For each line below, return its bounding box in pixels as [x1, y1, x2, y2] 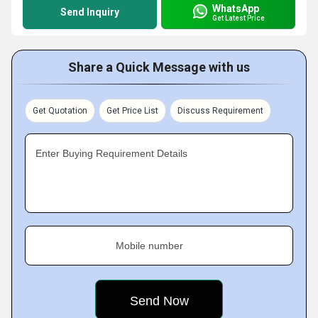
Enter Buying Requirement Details [35, 148, 187, 159]
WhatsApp [212, 2, 259, 14]
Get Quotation [33, 106, 87, 116]
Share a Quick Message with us [68, 60, 250, 75]
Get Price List [106, 106, 158, 116]
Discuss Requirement [177, 106, 263, 116]
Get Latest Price [212, 13, 265, 22]
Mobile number [116, 240, 183, 251]
